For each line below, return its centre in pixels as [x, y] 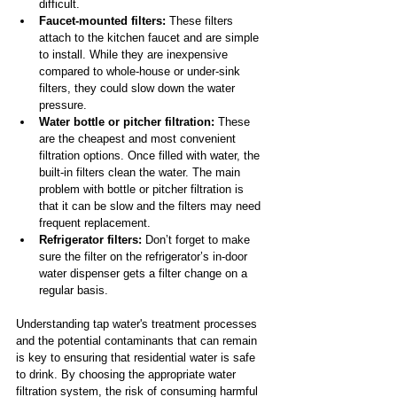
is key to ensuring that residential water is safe [137, 358]
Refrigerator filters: [90, 240]
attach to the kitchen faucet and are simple [151, 38]
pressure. [63, 105]
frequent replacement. [95, 223]
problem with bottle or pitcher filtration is [143, 190]
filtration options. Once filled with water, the [151, 156]
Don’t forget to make [198, 240]
